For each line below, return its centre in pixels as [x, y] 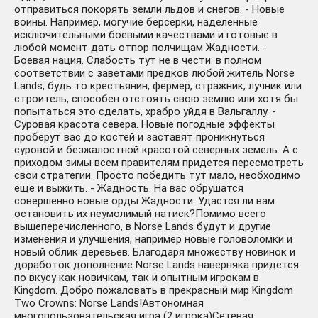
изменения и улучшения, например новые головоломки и [153, 240]
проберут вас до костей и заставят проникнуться [139, 137]
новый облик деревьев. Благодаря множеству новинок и [155, 252]
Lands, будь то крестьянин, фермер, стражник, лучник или [158, 86]
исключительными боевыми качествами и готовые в [146, 35]
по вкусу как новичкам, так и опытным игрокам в [137, 278]
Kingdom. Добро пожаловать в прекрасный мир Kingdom [154, 291]
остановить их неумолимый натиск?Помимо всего [140, 214]
